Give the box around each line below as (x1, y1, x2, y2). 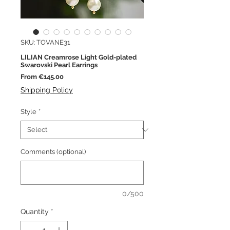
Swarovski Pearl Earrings (21, 61, 98, 69)
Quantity (21, 207, 49, 216)
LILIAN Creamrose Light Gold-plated (21, 53, 137, 62)
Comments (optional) (21, 148, 86, 156)
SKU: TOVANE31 (21, 39, 70, 47)
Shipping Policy (21, 86, 73, 94)
